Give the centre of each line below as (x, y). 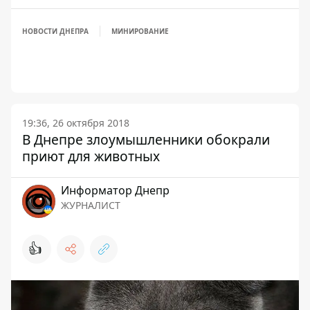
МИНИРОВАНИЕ (140, 31)
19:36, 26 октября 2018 (76, 123)
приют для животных (91, 156)
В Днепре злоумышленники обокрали (146, 140)
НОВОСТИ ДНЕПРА (55, 31)
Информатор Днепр (115, 191)
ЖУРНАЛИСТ (91, 206)
